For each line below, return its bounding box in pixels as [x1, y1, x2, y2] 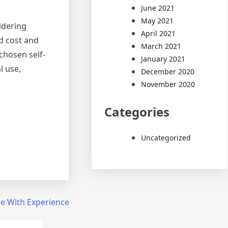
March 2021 [141, 41, 182, 51]
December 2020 [141, 66, 195, 76]
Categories [104, 103, 170, 120]
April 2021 [141, 28, 176, 38]
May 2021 [141, 15, 174, 25]
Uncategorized [141, 132, 191, 142]
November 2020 [141, 79, 195, 89]
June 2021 [141, 3, 175, 13]
